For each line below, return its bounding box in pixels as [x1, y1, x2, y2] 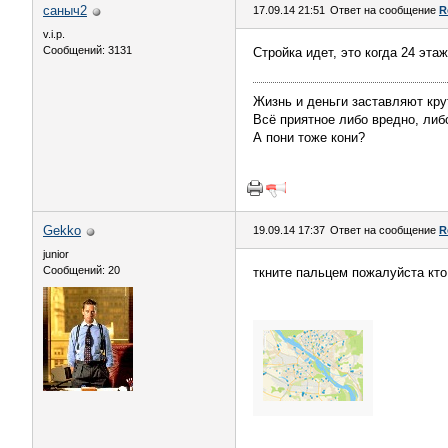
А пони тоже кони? [253, 130, 365, 145]
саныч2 [43, 3, 87, 18]
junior [43, 248, 69, 260]
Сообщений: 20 [43, 264, 120, 276]
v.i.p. [43, 28, 65, 40]
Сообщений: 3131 [43, 44, 132, 56]
